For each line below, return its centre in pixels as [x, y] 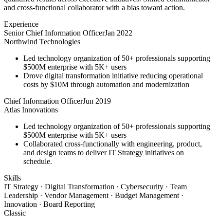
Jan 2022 [118, 33]
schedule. [38, 161]
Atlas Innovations [31, 109]
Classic [15, 213]
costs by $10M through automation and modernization [106, 84]
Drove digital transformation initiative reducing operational [113, 75]
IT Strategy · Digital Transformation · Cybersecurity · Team [95, 186]
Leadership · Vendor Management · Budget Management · [94, 195]
